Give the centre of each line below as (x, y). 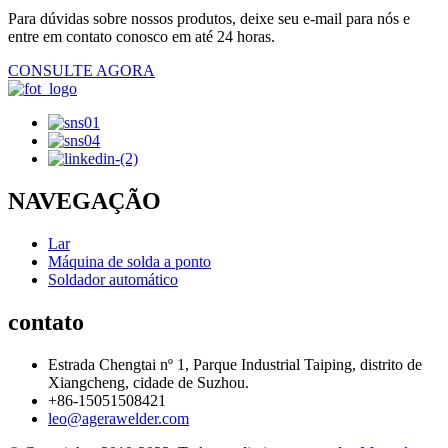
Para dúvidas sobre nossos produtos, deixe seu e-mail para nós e (209, 18)
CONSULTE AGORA (81, 70)
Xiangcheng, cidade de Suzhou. (148, 382)
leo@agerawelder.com (118, 418)
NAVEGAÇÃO (84, 200)
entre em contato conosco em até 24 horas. (141, 36)
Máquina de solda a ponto (129, 261)
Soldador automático (113, 279)
